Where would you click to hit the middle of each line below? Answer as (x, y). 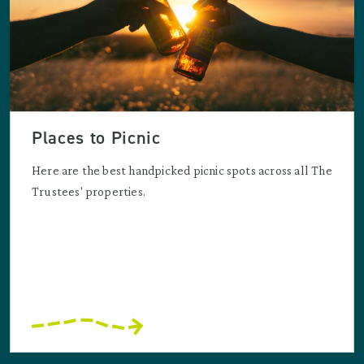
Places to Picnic (96, 138)
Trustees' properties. (89, 191)
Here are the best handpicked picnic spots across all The (182, 170)
